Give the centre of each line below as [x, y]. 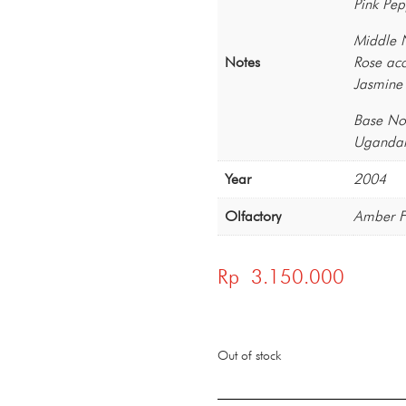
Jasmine [378, 83]
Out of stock [250, 356]
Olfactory [253, 216]
